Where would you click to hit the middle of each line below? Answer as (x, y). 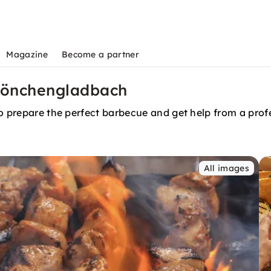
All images (226, 168)
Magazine (27, 54)
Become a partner (100, 54)
